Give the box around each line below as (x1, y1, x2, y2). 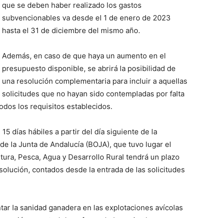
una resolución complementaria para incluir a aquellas (2, 76, 187, 86)
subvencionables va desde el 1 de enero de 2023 (2, 13, 171, 22)
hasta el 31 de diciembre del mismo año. (2, 26, 140, 35)
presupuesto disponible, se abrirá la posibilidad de (2, 64, 176, 73)
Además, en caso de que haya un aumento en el (2, 51, 166, 60)
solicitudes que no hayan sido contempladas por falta (2, 89, 184, 98)
